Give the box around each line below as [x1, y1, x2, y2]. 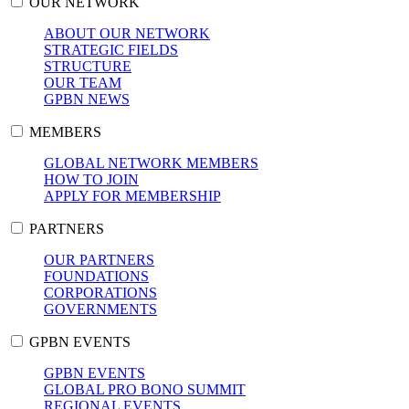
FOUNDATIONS [44, 267, 149, 284]
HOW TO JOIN [44, 171, 139, 187]
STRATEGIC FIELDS [44, 41, 178, 58]
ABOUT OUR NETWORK [44, 25, 210, 41]
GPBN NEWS [44, 90, 130, 107]
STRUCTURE [44, 58, 131, 74]
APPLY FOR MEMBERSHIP [44, 187, 221, 204]
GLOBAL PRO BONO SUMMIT [44, 381, 246, 397]
